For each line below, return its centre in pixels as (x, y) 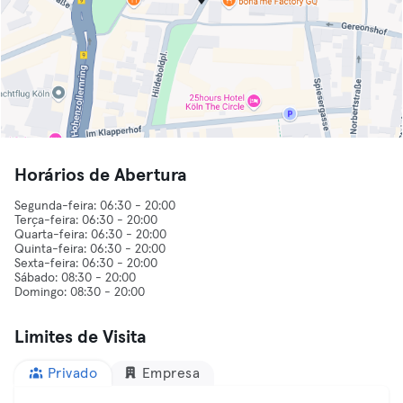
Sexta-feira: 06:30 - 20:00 (86, 264)
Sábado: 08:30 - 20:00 (75, 278)
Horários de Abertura (101, 175)
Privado (72, 373)
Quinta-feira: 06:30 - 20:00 (90, 249)
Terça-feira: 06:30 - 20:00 (86, 220)
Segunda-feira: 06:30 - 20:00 (95, 206)
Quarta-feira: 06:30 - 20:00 (90, 235)
